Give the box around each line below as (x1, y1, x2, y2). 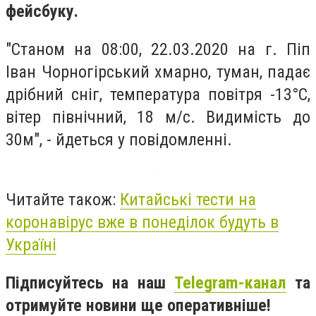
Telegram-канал (174, 272, 286, 293)
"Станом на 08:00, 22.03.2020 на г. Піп (6, 39, 310, 59)
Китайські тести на (120, 190, 256, 210)
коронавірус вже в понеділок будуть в (6, 212, 279, 233)
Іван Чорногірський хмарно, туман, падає (6, 61, 310, 82)
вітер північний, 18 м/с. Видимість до (6, 107, 310, 127)
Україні (6, 235, 56, 255)
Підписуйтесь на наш (6, 272, 174, 293)
